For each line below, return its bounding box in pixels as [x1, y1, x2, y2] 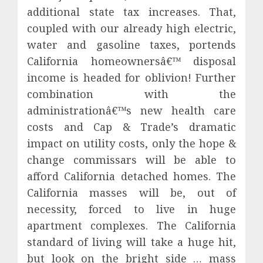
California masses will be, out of [27, 185, 236, 200]
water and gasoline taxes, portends [27, 37, 236, 52]
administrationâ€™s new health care [27, 103, 236, 117]
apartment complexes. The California [27, 218, 236, 232]
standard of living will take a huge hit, [27, 234, 236, 249]
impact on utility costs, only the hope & [27, 136, 236, 150]
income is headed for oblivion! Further [27, 70, 236, 85]
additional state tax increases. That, [27, 4, 236, 19]
